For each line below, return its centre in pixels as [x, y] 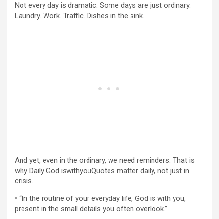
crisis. [24, 181]
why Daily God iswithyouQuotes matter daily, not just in [102, 171]
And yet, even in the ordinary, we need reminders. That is [105, 160]
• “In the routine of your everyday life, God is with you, [100, 198]
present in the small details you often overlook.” [91, 209]
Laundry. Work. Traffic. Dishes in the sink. [79, 16]
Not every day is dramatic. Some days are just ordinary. [103, 5]
